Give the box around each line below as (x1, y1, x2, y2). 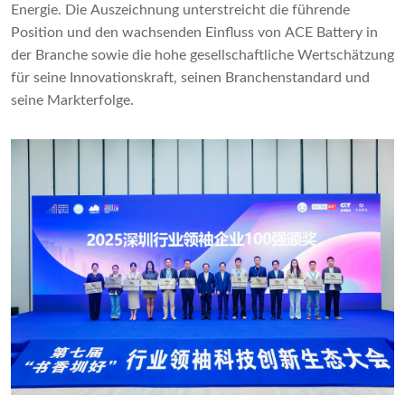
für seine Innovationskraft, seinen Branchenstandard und (11, 71, 370, 86)
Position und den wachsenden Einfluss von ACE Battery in (11, 25, 378, 41)
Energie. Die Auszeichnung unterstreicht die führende (11, 3, 350, 18)
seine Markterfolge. (11, 93, 134, 108)
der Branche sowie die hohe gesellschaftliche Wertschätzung (11, 48, 394, 63)
